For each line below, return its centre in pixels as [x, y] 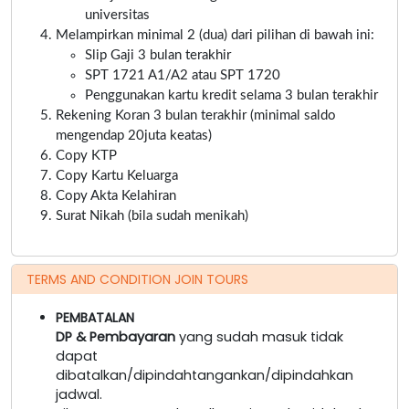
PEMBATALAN [95, 317]
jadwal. [79, 394]
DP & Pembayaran [115, 336]
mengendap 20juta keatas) [134, 135]
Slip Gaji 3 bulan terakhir [158, 55]
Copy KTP [86, 155]
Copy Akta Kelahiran [116, 195]
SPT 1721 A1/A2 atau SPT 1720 [183, 75]
